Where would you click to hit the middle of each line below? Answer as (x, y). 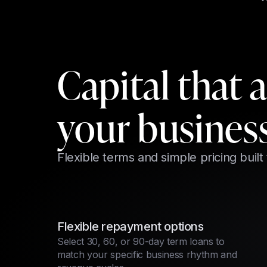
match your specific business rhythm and (147, 254)
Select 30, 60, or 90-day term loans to (141, 241)
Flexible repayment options (131, 226)
